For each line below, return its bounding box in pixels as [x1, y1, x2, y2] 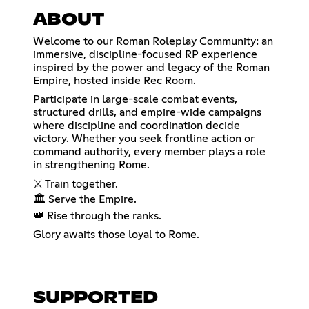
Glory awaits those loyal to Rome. [33, 229, 199, 241]
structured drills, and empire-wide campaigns [33, 107, 261, 119]
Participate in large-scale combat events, [33, 94, 237, 106]
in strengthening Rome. [33, 159, 150, 171]
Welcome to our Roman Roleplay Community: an [33, 36, 273, 48]
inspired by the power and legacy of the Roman [33, 62, 270, 74]
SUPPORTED [33, 290, 158, 307]
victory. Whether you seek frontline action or [33, 133, 255, 145]
